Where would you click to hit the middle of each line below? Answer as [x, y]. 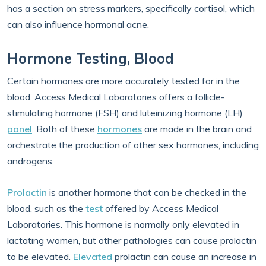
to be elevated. [40, 256]
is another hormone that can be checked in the [147, 192]
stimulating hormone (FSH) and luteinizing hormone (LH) [125, 113]
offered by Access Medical [161, 208]
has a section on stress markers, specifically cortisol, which [131, 8]
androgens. [31, 161]
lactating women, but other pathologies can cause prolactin [132, 240]
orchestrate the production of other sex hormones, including [133, 145]
